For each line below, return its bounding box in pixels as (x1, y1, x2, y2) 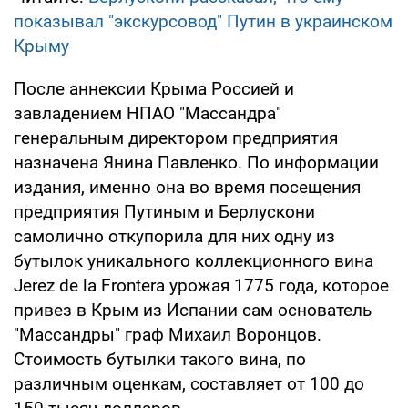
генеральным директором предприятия (14, 127, 338, 148)
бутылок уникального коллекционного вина (14, 250, 373, 271)
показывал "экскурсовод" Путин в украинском (14, 10, 393, 32)
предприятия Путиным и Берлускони (14, 200, 315, 222)
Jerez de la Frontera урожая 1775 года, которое (14, 274, 389, 296)
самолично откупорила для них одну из (14, 225, 335, 247)
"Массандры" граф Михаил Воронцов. (14, 323, 321, 345)
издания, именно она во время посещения (14, 176, 361, 198)
